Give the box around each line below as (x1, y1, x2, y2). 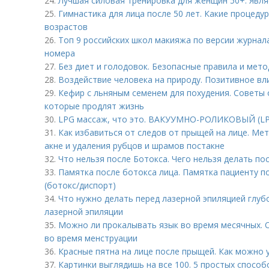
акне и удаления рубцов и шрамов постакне (44, 140, 225, 151)
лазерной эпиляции (44, 206, 123, 217)
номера (44, 47, 75, 59)
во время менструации (44, 232, 138, 244)
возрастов (44, 21, 88, 32)
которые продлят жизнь (44, 100, 144, 112)
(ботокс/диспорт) (44, 180, 116, 191)
